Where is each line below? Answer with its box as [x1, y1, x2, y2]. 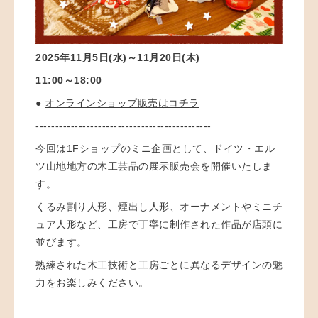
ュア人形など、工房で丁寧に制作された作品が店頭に [35, 218, 283, 230]
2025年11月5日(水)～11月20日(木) [35, 51, 200, 63]
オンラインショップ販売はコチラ [45, 97, 199, 109]
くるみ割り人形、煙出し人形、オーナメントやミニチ [35, 200, 283, 212]
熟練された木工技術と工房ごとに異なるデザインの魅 [35, 258, 283, 270]
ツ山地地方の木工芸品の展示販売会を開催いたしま [35, 160, 273, 172]
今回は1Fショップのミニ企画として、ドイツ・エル [35, 142, 275, 154]
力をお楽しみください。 [35, 276, 149, 288]
